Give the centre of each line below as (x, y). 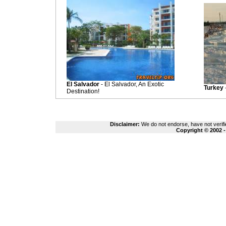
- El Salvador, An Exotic (132, 84)
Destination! (83, 91)
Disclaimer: (125, 124)
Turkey (214, 88)
